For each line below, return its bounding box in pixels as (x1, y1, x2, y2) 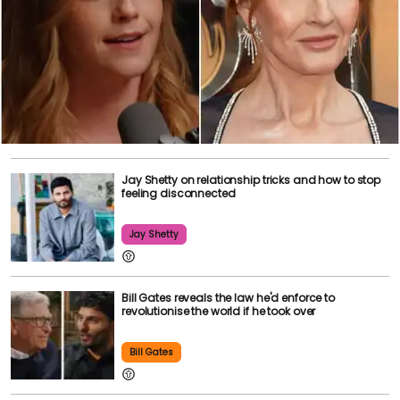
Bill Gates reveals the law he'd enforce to (121, 289, 335, 305)
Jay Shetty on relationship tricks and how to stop (121, 171, 381, 187)
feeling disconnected (121, 185, 236, 201)
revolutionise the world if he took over (121, 303, 316, 319)
